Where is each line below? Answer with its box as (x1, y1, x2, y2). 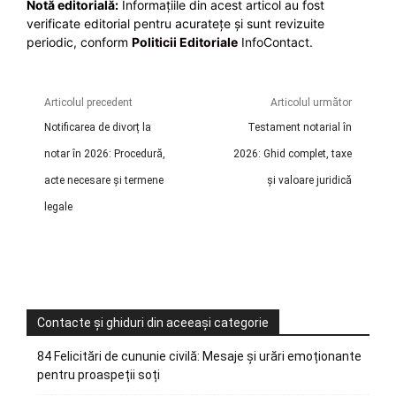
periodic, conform (27, 34, 132, 49)
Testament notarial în (247, 120, 352, 133)
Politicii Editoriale (132, 34, 238, 49)
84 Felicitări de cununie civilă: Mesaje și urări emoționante (37, 348, 362, 363)
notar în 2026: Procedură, (44, 147, 165, 160)
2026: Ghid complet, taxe (232, 147, 352, 160)
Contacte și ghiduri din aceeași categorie (37, 315, 269, 330)
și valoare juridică (266, 173, 352, 187)
